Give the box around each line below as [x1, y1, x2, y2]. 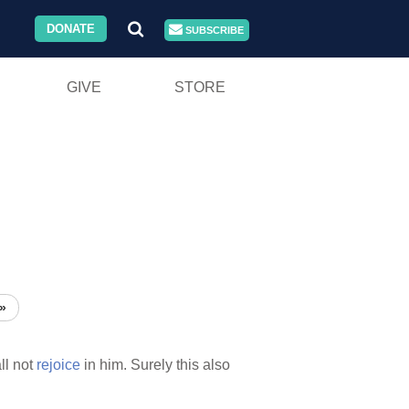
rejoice [37, 357, 80, 373]
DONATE [47, 22, 96, 36]
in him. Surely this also [80, 357, 230, 373]
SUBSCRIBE [183, 25, 245, 36]
